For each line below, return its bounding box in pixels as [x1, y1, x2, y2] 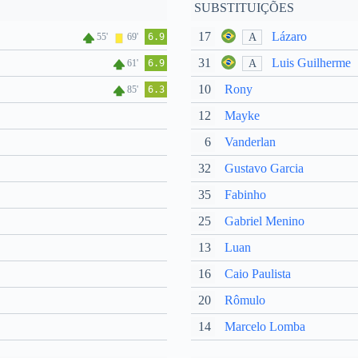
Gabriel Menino [225, 214, 304, 228]
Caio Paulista [225, 267, 291, 280]
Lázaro [272, 30, 307, 43]
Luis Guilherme [272, 56, 351, 70]
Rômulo [225, 293, 265, 307]
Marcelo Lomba [225, 320, 305, 333]
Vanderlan [225, 135, 276, 149]
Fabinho [225, 188, 266, 201]
